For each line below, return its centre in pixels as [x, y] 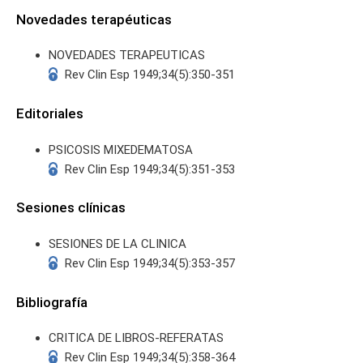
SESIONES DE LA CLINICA [117, 243]
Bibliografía [52, 302]
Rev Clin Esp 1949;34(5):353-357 [150, 263]
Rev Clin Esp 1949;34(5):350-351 [150, 75]
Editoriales [50, 114]
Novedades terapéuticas [94, 19]
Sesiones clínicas [71, 208]
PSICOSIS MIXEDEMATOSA [121, 149]
